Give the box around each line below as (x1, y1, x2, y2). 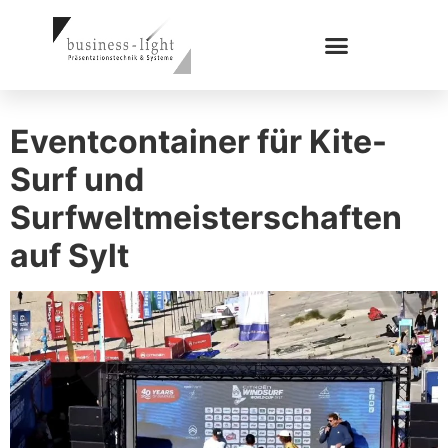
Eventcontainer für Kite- (10, 122, 387, 161)
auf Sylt (10, 236, 129, 275)
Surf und (10, 160, 144, 199)
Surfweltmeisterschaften (10, 198, 402, 237)
